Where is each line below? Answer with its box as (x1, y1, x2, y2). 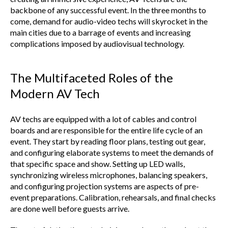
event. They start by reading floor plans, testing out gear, (10, 136, 205, 146)
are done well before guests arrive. (10, 203, 129, 213)
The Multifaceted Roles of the (10, 70, 173, 85)
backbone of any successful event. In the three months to (10, 5, 206, 15)
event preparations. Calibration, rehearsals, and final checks (10, 192, 216, 202)
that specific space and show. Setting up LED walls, (10, 158, 185, 168)
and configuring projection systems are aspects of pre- (10, 181, 199, 191)
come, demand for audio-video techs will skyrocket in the (10, 16, 208, 26)
